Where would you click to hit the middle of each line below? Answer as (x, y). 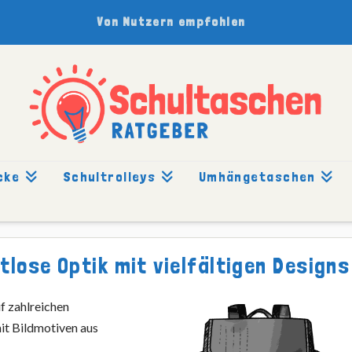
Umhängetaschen (257, 176)
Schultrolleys (109, 176)
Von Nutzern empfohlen (172, 22)
